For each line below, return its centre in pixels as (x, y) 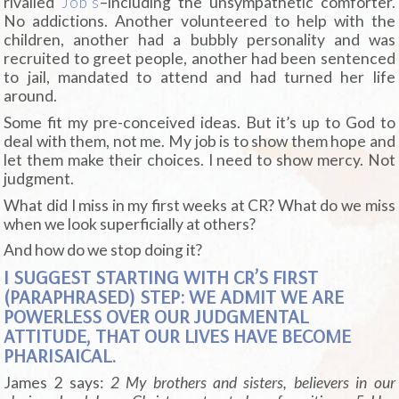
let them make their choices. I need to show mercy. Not (199, 159)
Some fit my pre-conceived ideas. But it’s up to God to (199, 122)
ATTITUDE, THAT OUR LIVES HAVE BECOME (178, 336)
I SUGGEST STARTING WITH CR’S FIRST (161, 277)
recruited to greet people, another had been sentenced (199, 59)
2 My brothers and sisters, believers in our (252, 382)
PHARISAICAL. (60, 356)
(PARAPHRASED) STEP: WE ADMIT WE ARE (174, 297)
